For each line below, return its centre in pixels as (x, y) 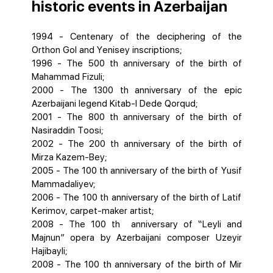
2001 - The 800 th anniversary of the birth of (136, 117)
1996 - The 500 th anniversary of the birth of (136, 63)
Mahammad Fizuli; (68, 77)
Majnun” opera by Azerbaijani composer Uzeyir (136, 238)
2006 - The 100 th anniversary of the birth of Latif (136, 197)
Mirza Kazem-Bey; (70, 157)
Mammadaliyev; (63, 184)
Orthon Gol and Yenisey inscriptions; (107, 50)
